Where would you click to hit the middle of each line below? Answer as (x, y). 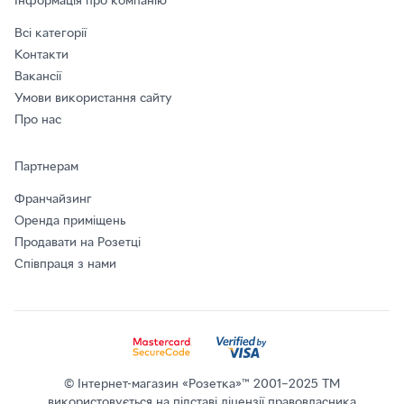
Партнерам (46, 168)
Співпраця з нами (65, 265)
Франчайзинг (53, 200)
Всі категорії (50, 34)
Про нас (38, 121)
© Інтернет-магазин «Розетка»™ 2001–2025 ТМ (202, 385)
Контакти (41, 56)
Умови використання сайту (93, 99)
